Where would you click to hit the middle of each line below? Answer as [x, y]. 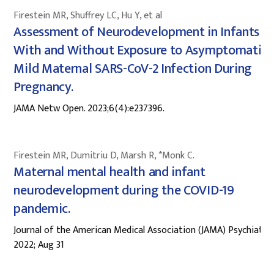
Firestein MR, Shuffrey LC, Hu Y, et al [88, 15]
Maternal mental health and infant [109, 172]
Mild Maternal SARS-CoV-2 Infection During [133, 68]
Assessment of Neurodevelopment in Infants [137, 32]
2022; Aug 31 [39, 245]
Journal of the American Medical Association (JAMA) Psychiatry [143, 230]
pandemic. [42, 209]
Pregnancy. [43, 87]
